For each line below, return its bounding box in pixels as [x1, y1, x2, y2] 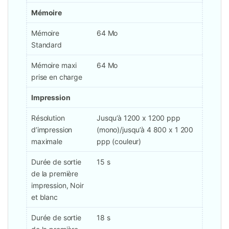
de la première [31, 169, 79, 178]
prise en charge [31, 73, 82, 82]
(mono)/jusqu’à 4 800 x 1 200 [97, 125, 194, 134]
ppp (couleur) [97, 137, 142, 146]
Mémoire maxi [31, 61, 77, 70]
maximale [31, 137, 62, 146]
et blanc [31, 193, 58, 202]
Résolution [31, 113, 65, 123]
